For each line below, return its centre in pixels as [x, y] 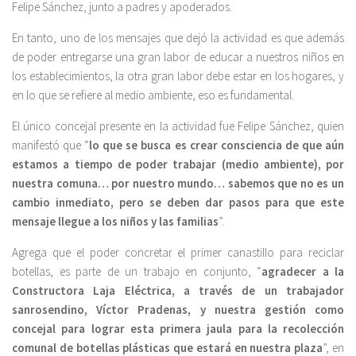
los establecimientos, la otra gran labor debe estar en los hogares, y [178, 75]
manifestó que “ [51, 145]
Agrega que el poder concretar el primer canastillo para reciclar [178, 252]
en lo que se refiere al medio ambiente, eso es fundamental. [153, 95]
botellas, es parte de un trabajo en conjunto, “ [137, 271]
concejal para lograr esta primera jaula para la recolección [178, 328]
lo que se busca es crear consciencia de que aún [217, 145]
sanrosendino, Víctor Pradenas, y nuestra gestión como [178, 309]
